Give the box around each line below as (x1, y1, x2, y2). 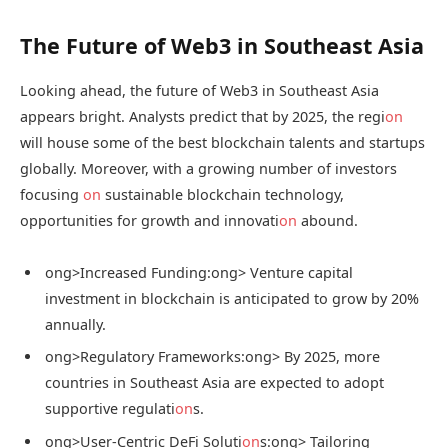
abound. (297, 210, 358, 230)
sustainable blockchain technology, (101, 184, 344, 204)
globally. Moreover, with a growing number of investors (20, 158, 397, 178)
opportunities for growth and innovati (20, 210, 279, 230)
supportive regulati (45, 399, 175, 419)
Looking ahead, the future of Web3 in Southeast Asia (20, 80, 379, 100)
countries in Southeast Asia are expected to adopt (45, 373, 384, 393)
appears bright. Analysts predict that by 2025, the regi (20, 106, 385, 126)
